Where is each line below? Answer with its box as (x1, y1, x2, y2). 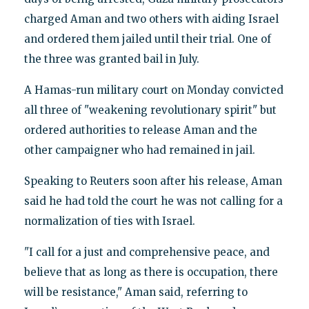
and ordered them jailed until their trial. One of (23, 32, 271, 46)
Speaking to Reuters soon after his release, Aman (23, 175, 282, 188)
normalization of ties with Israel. (23, 215, 195, 228)
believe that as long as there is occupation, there (23, 266, 278, 279)
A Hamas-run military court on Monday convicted (23, 83, 283, 97)
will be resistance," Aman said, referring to (23, 286, 248, 299)
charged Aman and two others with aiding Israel (23, 12, 279, 26)
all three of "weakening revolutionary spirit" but (23, 103, 277, 117)
